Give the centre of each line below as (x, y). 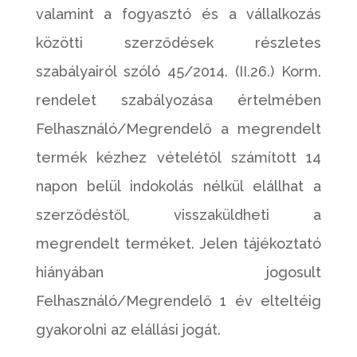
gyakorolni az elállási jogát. (128, 330)
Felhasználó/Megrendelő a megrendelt (178, 129)
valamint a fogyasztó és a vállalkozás (178, 14)
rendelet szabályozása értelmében (178, 100)
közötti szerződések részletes (178, 43)
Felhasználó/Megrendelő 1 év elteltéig (178, 301)
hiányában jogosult (178, 272)
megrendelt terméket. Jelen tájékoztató (178, 243)
